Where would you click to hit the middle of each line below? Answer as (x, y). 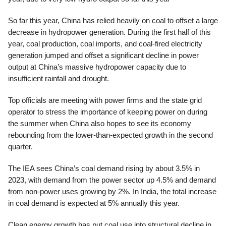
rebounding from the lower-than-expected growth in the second (110, 135)
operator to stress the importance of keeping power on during (108, 112)
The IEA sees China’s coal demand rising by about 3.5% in (104, 168)
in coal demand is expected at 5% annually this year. (94, 203)
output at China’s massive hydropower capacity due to (97, 67)
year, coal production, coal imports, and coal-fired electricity (105, 44)
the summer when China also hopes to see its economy (100, 123)
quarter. (20, 147)
